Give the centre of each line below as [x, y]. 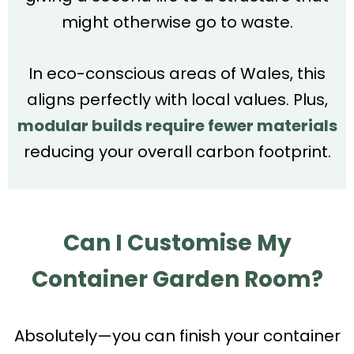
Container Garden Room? [177, 279]
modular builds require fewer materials [177, 125]
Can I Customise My [177, 243]
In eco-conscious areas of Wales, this [177, 73]
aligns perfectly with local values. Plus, [177, 99]
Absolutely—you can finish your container [177, 335]
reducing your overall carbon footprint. [177, 151]
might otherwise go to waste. [177, 22]
